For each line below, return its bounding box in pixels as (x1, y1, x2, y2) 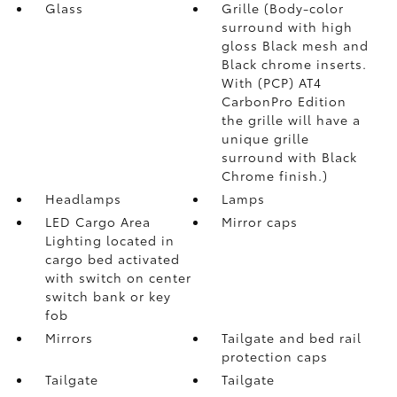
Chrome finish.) (222, 166, 329, 184)
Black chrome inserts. (222, 54, 368, 73)
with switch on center (44, 268, 191, 286)
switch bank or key (44, 286, 171, 305)
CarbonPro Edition (222, 91, 347, 110)
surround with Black (222, 147, 358, 166)
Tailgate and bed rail (222, 328, 362, 346)
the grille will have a (222, 110, 362, 128)
